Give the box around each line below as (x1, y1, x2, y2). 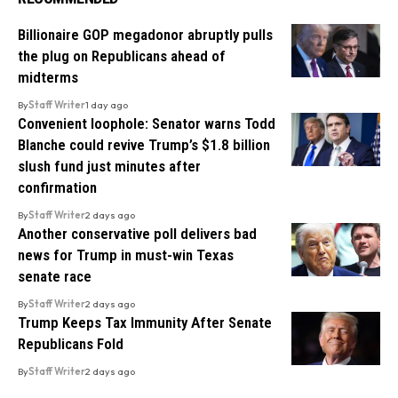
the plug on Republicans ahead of (18, 46, 226, 65)
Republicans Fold (18, 334, 123, 353)
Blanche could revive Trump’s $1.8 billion (18, 135, 270, 154)
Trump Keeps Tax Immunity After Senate (18, 313, 272, 331)
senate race (18, 267, 92, 285)
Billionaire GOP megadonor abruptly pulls (18, 25, 273, 44)
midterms (18, 68, 78, 86)
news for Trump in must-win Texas (18, 245, 234, 264)
